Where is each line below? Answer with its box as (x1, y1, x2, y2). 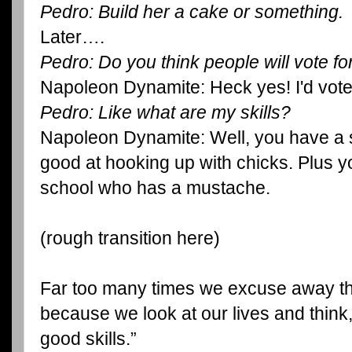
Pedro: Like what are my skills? (40, 101, 291, 123)
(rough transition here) (40, 227, 220, 248)
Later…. (40, 26, 104, 47)
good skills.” (40, 328, 137, 349)
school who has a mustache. (40, 177, 270, 198)
